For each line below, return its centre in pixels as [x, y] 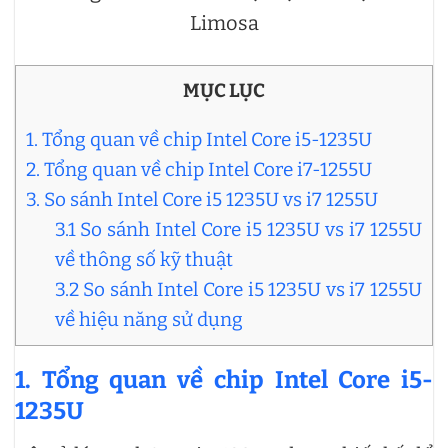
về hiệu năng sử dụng [148, 319]
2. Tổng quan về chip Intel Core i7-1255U [199, 169]
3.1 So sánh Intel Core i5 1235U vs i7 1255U [238, 229]
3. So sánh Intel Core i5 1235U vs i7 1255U [202, 199]
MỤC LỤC [224, 90]
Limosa [224, 22]
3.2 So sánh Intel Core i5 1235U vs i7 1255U [238, 289]
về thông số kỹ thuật [143, 259]
